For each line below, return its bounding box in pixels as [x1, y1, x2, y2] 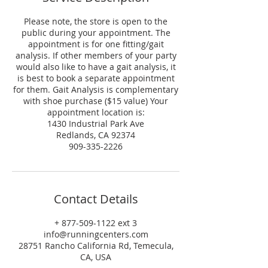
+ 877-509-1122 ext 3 [54, 217, 137, 229]
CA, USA [80, 251, 111, 263]
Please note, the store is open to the [24, 16, 167, 27]
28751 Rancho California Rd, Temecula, [18, 240, 173, 251]
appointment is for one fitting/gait [28, 38, 164, 50]
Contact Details [53, 191, 138, 207]
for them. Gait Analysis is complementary [13, 84, 178, 95]
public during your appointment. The [21, 27, 170, 38]
